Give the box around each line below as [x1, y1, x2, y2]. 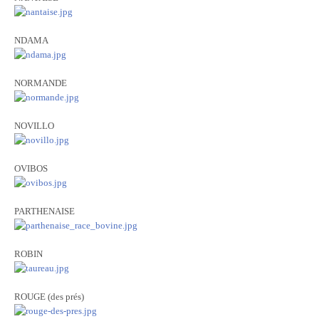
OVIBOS [14, 163, 48, 174]
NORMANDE [14, 78, 67, 88]
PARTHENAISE [14, 206, 75, 216]
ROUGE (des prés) [14, 291, 84, 302]
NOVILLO [14, 120, 54, 131]
